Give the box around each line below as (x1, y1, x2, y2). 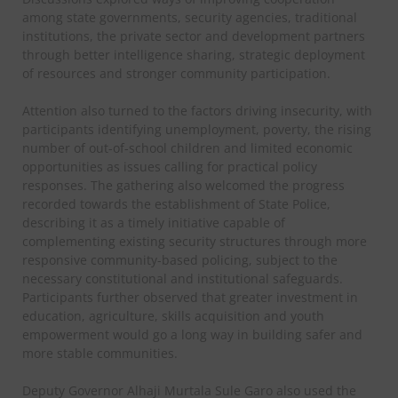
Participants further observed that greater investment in (22, 288, 358, 306)
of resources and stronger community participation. (22, 64, 330, 82)
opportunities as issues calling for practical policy (22, 157, 317, 175)
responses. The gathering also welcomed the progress (22, 176, 345, 194)
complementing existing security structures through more (22, 232, 367, 250)
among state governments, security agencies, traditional (22, 8, 357, 26)
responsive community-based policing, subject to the (22, 251, 338, 268)
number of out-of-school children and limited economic (22, 139, 353, 156)
